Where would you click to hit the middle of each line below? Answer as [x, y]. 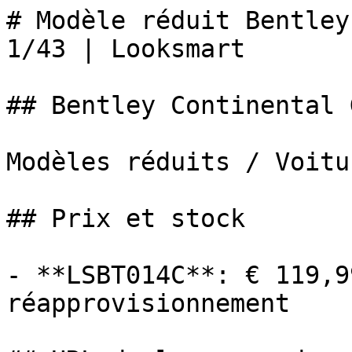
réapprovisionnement [148, 303]
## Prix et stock [126, 218]
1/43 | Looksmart [126, 49]
